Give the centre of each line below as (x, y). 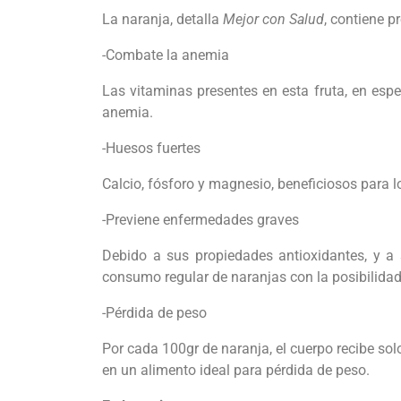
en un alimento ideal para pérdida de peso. (236, 371)
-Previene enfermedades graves (200, 220)
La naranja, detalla (162, 20)
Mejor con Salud (273, 20)
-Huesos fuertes (151, 149)
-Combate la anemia (166, 55)
